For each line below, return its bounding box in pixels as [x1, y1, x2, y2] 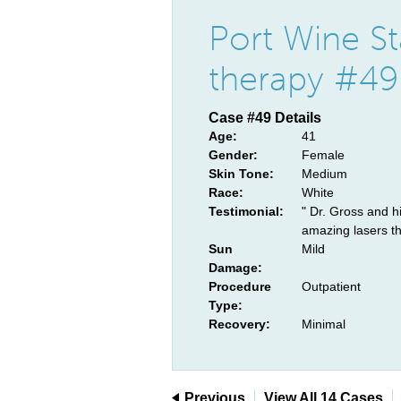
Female [302, 148, 345, 162]
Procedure [209, 279, 271, 294]
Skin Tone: [209, 166, 274, 181]
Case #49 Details [209, 110, 321, 125]
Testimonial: [209, 204, 284, 218]
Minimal [302, 317, 346, 331]
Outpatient [302, 279, 361, 294]
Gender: [209, 148, 258, 162]
